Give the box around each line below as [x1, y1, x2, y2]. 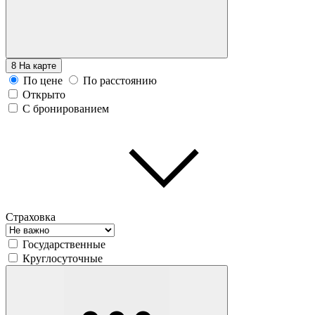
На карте [19, 60, 56, 71]
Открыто [22, 88, 65, 101]
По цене [23, 74, 63, 86]
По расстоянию [83, 74, 157, 86]
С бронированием [22, 102, 109, 115]
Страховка [6, 210, 56, 223]
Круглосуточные [22, 252, 103, 264]
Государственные [22, 238, 105, 250]
